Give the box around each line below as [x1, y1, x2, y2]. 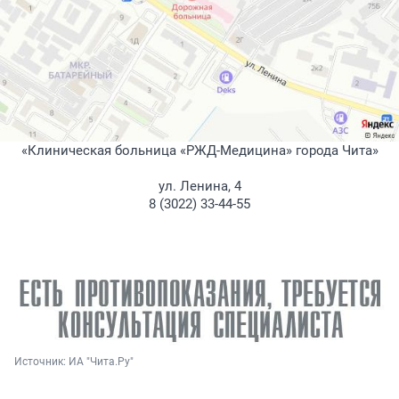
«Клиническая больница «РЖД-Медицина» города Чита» [20, 142, 379, 159]
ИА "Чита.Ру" [69, 354, 134, 368]
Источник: [14, 354, 69, 368]
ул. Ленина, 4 [158, 178, 241, 195]
